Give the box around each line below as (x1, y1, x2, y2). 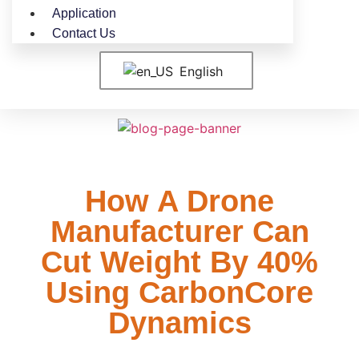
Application (52, 6, 116, 20)
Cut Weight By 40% (41, 244, 318, 279)
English (175, 63, 223, 79)
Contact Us (52, 26, 115, 40)
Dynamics (107, 305, 252, 340)
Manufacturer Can (50, 214, 309, 248)
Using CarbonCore (46, 275, 313, 309)
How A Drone (85, 184, 274, 218)
